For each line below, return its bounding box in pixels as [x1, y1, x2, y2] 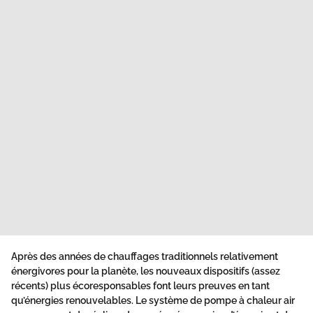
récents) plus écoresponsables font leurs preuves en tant [11, 280, 270, 292]
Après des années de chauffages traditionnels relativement [11, 251, 278, 263]
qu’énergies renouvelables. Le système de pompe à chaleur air [11, 295, 295, 307]
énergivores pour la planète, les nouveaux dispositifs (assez [11, 265, 280, 277]
